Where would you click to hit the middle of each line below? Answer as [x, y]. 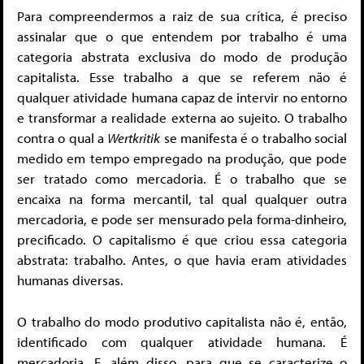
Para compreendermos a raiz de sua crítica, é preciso [182, 16]
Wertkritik [134, 138]
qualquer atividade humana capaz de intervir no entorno [182, 97]
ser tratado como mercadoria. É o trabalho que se [182, 179]
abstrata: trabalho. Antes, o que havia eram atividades [182, 260]
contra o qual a [63, 138]
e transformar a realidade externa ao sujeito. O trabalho [182, 118]
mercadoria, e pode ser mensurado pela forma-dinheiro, [182, 219]
